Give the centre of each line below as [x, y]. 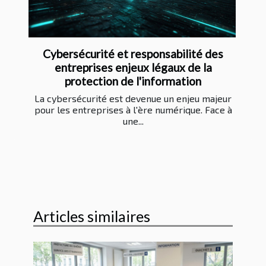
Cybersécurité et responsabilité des [133, 53]
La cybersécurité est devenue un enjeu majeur [133, 98]
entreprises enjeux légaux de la [133, 67]
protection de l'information [133, 81]
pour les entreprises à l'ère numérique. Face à [133, 109]
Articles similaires [92, 216]
